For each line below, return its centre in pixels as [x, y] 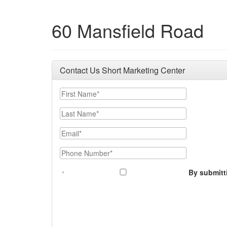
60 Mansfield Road [128, 30]
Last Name [78, 112]
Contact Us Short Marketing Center [122, 70]
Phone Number [85, 152]
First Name [78, 92]
